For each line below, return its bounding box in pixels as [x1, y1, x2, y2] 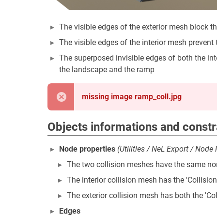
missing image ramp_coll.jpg [82, 92, 182, 101]
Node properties [59, 144, 115, 154]
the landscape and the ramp [59, 65, 155, 74]
